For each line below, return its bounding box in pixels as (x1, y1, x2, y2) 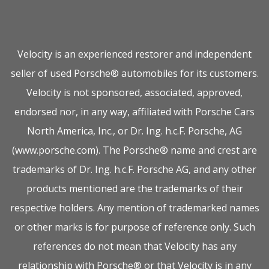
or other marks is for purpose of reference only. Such (14, 220, 255, 234)
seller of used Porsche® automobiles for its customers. (10, 67, 259, 80)
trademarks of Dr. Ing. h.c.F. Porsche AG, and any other (13, 163, 256, 176)
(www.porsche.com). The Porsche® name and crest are (12, 144, 257, 157)
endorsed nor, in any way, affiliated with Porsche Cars (14, 105, 255, 118)
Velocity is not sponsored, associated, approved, (26, 86, 243, 99)
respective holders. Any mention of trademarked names (10, 201, 259, 214)
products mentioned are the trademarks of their (26, 182, 243, 195)
